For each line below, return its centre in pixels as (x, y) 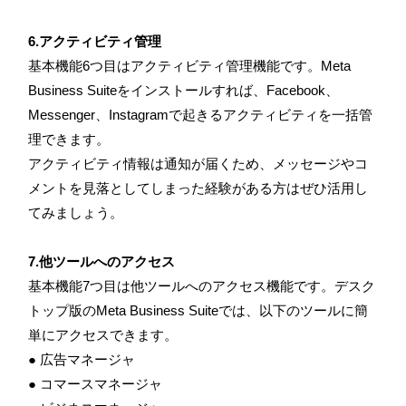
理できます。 (69, 139)
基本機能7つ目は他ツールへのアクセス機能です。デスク (202, 285)
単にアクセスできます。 (103, 334)
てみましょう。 (76, 212)
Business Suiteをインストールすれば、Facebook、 (184, 90)
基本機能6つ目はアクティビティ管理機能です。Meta (189, 65)
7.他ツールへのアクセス (101, 261)
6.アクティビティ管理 (95, 41)
